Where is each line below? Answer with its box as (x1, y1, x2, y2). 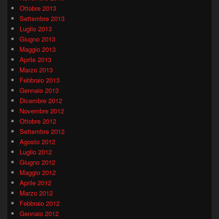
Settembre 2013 (20, 14, 65, 23)
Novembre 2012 (20, 106, 64, 116)
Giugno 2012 (20, 157, 55, 167)
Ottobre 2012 (20, 116, 56, 126)
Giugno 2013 (20, 34, 55, 44)
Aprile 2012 (20, 178, 51, 188)
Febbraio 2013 (20, 75, 60, 85)
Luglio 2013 (20, 24, 52, 34)
